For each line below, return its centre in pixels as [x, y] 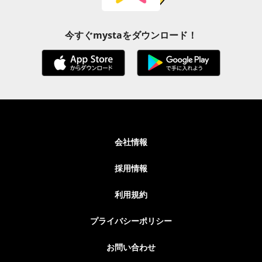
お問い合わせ [131, 247]
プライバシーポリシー [131, 221]
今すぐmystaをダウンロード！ [131, 35]
